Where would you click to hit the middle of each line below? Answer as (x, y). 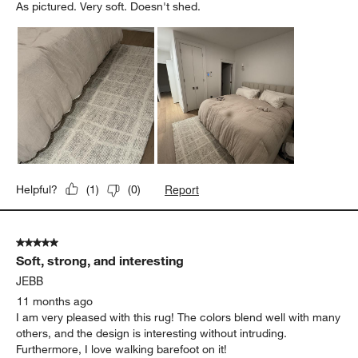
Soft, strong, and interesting (100, 260)
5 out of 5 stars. (56, 243)
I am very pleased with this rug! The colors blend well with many (179, 317)
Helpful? (37, 189)
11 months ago (55, 301)
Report (182, 189)
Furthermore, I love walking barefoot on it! (122, 349)
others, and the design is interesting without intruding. (152, 333)
